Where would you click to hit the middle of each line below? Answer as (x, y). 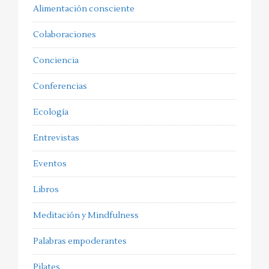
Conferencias (60, 86)
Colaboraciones (65, 35)
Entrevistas (56, 138)
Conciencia (56, 60)
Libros (46, 189)
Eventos (50, 164)
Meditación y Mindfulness (86, 215)
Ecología (51, 112)
